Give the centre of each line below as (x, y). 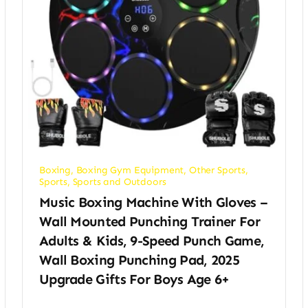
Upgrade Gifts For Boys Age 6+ (134, 279)
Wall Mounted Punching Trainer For (149, 221)
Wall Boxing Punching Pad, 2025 (139, 260)
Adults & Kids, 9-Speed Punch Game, (152, 240)
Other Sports (217, 170)
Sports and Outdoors (119, 181)
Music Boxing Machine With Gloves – (153, 202)
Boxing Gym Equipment (130, 170)
